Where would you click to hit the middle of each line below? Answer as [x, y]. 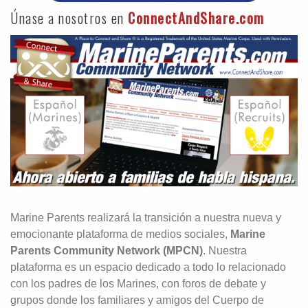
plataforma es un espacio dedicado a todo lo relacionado [148, 267]
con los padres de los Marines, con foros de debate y [138, 283]
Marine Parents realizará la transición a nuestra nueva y [146, 217]
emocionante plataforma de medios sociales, [120, 234]
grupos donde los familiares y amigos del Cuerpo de [137, 300]
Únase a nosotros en [69, 18]
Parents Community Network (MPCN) [107, 250]
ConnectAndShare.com [196, 18]
